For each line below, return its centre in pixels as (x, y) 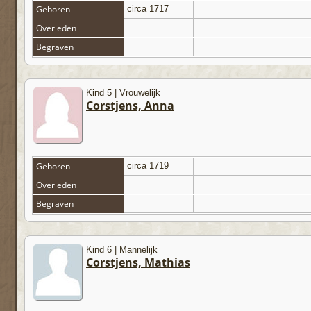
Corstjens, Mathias (138, 263)
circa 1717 (149, 9)
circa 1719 (149, 166)
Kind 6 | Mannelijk (122, 250)
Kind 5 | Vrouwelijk (123, 93)
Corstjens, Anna (130, 106)
